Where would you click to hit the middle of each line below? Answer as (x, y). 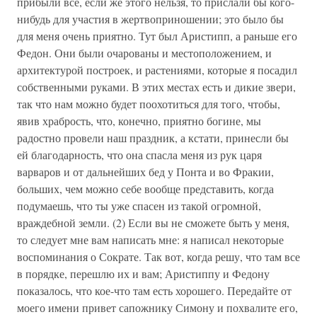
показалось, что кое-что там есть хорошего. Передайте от (154, 290)
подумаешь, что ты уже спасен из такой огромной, (139, 206)
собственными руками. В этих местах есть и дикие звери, (156, 87)
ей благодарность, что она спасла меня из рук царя (139, 155)
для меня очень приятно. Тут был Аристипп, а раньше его (157, 36)
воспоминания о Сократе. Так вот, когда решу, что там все (158, 257)
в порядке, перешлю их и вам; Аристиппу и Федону (143, 273)
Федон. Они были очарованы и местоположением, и (144, 53)
